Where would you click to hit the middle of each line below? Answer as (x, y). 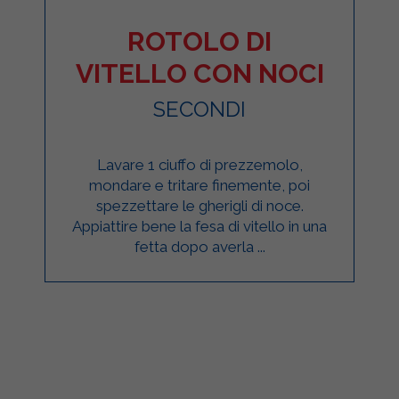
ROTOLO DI (199, 41)
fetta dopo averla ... (199, 246)
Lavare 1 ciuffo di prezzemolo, (199, 164)
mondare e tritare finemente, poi (199, 185)
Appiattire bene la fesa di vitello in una (199, 226)
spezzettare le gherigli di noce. (199, 205)
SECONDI (199, 109)
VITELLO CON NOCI (199, 73)
